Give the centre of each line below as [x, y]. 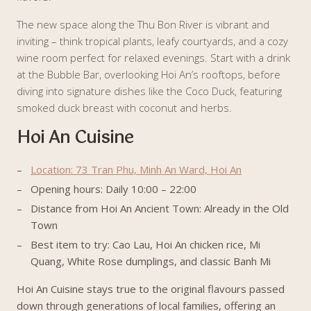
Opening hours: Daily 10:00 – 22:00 [114, 189]
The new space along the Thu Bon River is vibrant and [143, 24]
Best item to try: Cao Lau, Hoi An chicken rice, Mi [145, 244]
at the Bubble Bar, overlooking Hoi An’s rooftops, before [149, 74]
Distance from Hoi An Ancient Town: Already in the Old [160, 208]
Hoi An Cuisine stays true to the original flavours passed [151, 289]
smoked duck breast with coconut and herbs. [124, 108]
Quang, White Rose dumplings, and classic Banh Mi [151, 261]
